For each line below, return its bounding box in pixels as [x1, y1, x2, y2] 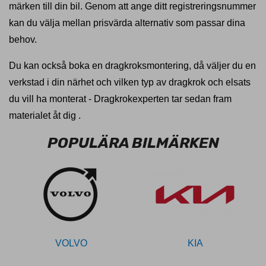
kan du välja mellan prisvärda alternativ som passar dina [9, 18, 245, 28]
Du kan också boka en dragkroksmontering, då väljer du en [9, 61, 256, 71]
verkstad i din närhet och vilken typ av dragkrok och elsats [9, 77, 251, 87]
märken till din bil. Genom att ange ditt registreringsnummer [9, 1, 256, 11]
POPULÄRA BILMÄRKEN [47, 134, 219, 151]
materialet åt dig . [9, 110, 81, 121]
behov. [9, 34, 37, 45]
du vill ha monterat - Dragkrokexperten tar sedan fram [9, 94, 232, 104]
